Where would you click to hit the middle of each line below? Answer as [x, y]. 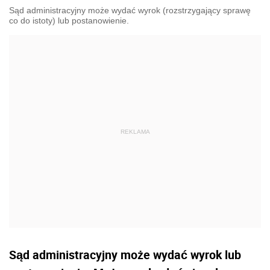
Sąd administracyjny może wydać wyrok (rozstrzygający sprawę [130, 10]
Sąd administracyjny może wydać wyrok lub [125, 255]
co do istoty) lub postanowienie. [69, 20]
